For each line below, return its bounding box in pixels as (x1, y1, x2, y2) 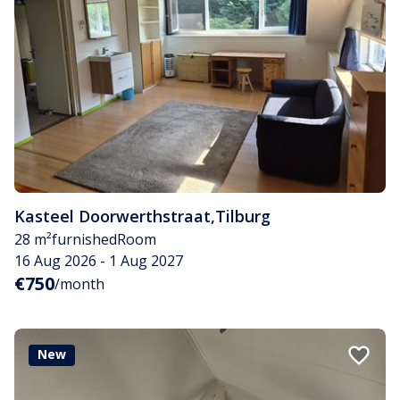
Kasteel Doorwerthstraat (14, 204, 211, 227)
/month (54, 273, 104, 294)
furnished (52, 229, 117, 249)
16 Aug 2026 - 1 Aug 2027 (14, 250, 183, 271)
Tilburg (215, 204, 271, 227)
